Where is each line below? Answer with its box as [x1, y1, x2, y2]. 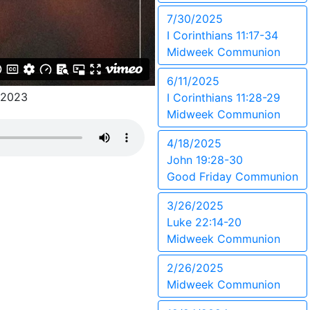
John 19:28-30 [167, 153, 243, 167]
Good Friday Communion [167, 170, 298, 183]
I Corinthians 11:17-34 [167, 28, 278, 42]
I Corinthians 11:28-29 [167, 91, 280, 104]
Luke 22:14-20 [167, 215, 241, 229]
